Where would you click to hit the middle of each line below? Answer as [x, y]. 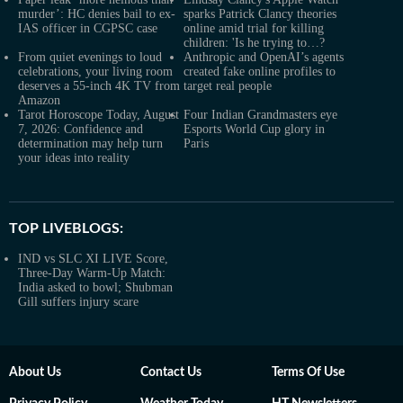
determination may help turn [90, 143]
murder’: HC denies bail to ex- [97, 14]
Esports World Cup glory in [254, 129]
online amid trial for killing [254, 28]
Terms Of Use [308, 372]
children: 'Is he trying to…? [254, 43]
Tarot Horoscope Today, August [99, 115]
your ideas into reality [74, 158]
